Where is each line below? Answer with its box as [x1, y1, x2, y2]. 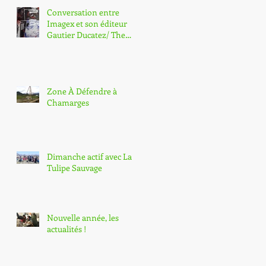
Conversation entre [47, 7, 119, 18]
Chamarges [47, 97, 89, 109]
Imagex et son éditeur [47, 18, 127, 30]
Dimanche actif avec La [47, 151, 132, 163]
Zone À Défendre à [47, 85, 117, 97]
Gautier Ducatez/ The [47, 29, 125, 41]
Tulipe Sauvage [47, 162, 102, 174]
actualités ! [47, 223, 86, 235]
